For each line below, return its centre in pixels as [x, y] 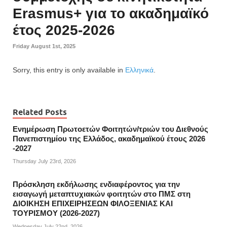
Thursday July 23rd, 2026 [44, 161]
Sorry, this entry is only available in [69, 70]
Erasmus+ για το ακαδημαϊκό [111, 14]
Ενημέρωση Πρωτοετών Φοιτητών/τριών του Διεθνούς [110, 129]
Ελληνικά [139, 70]
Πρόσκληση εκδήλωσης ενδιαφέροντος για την [96, 185]
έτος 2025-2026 [64, 30]
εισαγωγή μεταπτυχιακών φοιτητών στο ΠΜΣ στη [102, 194]
